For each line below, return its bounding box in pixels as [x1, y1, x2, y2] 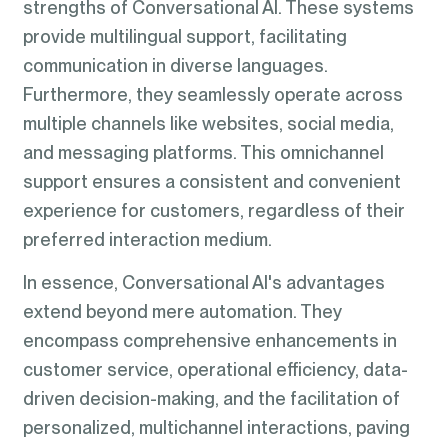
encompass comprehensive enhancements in [22, 330, 397, 352]
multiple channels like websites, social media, [22, 112, 394, 134]
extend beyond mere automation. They [22, 301, 342, 323]
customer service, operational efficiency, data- [22, 359, 408, 381]
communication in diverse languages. [22, 54, 328, 76]
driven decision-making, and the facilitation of [22, 388, 400, 410]
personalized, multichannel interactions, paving [22, 417, 410, 439]
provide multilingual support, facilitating [22, 25, 347, 47]
